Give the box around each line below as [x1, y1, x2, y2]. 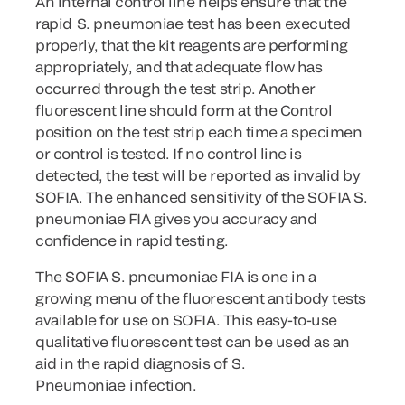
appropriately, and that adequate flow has [35, 58, 323, 75]
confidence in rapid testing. [35, 231, 229, 249]
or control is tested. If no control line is [35, 145, 302, 162]
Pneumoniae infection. [35, 376, 197, 393]
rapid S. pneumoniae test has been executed [35, 14, 351, 32]
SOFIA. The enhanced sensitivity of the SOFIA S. [35, 188, 368, 205]
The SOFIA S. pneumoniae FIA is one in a [35, 268, 316, 285]
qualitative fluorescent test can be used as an [35, 333, 350, 350]
